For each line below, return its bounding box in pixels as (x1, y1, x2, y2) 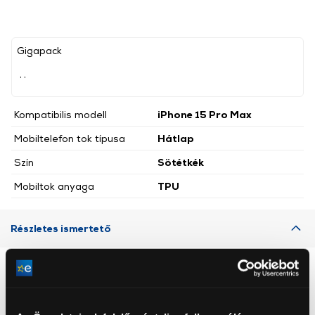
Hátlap (157, 131, 194, 144)
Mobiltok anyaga (14, 179, 94, 192)
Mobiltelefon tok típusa (14, 131, 125, 144)
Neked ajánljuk (109, 264, 206, 281)
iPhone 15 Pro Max (157, 108, 252, 120)
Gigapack (17, 44, 62, 56)
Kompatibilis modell (14, 108, 107, 120)
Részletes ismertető (11, 221, 111, 234)
